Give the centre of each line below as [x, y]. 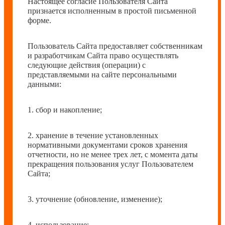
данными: [44, 84]
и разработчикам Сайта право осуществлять [103, 55]
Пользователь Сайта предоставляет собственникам [115, 46]
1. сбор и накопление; [65, 110]
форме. [39, 20]
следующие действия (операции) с [87, 65]
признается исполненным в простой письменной [112, 11]
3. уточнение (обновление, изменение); [95, 199]
